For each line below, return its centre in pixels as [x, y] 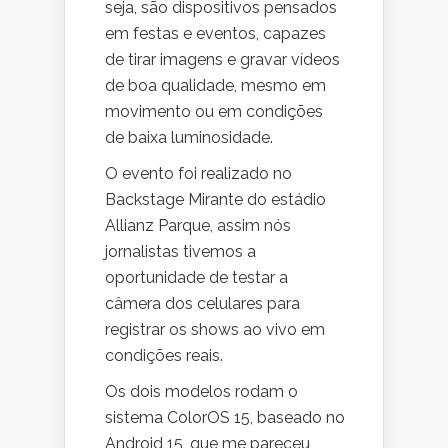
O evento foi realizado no [198, 174]
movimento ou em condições [214, 112]
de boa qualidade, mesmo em [215, 86]
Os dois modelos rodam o [201, 392]
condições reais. [166, 356]
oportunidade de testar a [196, 278]
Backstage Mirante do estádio [215, 200]
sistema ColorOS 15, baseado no [225, 418]
